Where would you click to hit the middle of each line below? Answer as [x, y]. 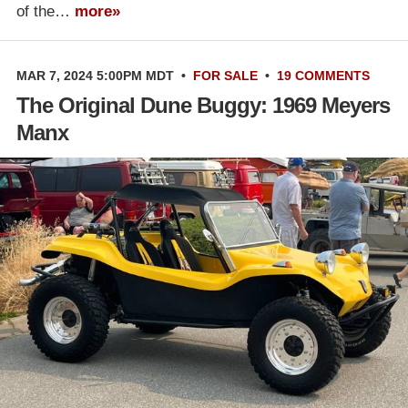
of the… [46, 12]
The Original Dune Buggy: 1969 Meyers [203, 106]
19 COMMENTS [323, 76]
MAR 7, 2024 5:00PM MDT [95, 76]
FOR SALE [225, 76]
